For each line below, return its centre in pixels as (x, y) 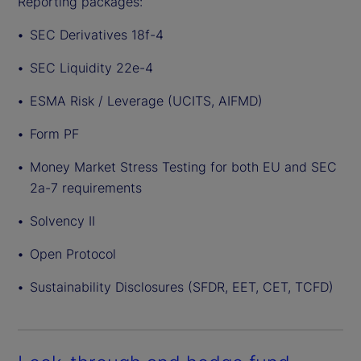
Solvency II (62, 220)
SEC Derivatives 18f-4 (97, 34)
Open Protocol (73, 253)
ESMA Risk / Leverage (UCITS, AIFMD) (146, 100)
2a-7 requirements (86, 187)
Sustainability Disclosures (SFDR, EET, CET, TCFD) (182, 286)
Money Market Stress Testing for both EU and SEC (183, 166)
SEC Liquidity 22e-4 (91, 67)
